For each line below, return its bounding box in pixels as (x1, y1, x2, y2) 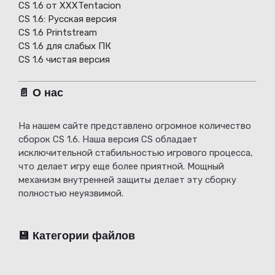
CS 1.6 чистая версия (18, 54, 110, 66)
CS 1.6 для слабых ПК (18, 41, 111, 52)
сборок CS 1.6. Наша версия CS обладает (18, 134, 198, 145)
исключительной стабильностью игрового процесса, (18, 147, 253, 159)
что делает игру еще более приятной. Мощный (18, 161, 224, 172)
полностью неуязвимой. (18, 188, 123, 199)
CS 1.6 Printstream (18, 27, 97, 39)
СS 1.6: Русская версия (18, 14, 117, 25)
